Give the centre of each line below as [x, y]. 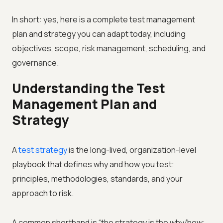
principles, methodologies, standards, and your [97, 179]
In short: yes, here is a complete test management [104, 20]
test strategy [43, 150]
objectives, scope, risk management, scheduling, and [109, 49]
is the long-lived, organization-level [132, 150]
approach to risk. [43, 193]
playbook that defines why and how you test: [93, 165]
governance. [35, 63]
